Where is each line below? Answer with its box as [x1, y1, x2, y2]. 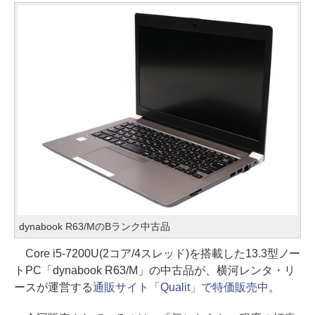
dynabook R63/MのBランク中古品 [19, 220, 170, 232]
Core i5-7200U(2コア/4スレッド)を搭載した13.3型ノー [14, 247, 301, 259]
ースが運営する [14, 281, 93, 293]
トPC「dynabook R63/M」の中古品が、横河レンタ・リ [14, 264, 295, 276]
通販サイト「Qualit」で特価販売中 [92, 281, 269, 293]
